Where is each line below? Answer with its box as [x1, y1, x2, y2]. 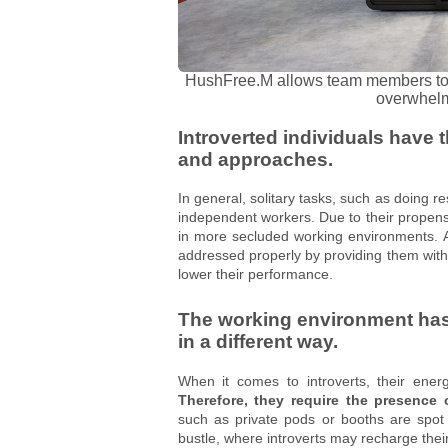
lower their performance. [177, 266, 333, 283]
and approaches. [177, 148, 333, 170]
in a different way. [177, 331, 338, 353]
